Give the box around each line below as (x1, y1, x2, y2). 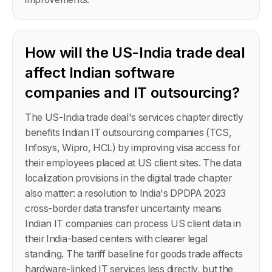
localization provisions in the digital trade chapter (25, 172, 232, 184)
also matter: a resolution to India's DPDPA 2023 (25, 187, 226, 199)
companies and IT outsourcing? (25, 83, 240, 101)
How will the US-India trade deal (25, 43, 245, 61)
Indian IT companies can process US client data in (25, 217, 241, 229)
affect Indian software (25, 63, 175, 81)
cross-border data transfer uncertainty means (25, 202, 222, 214)
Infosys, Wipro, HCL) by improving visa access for (25, 141, 240, 154)
